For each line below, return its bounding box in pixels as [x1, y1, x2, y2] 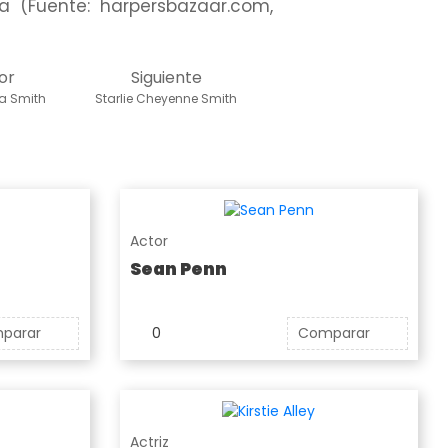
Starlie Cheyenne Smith [95, 90, 238, 108]
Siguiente [130, 66, 202, 90]
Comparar [297, 322, 370, 343]
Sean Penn [129, 256, 227, 281]
